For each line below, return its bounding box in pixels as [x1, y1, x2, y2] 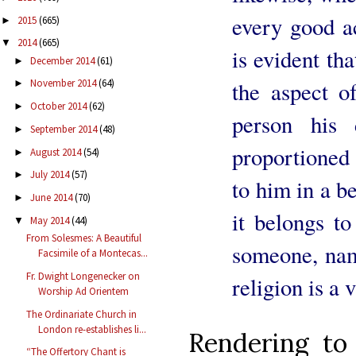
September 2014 [29, 122, 99, 136]
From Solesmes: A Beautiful [26, 231, 142, 246]
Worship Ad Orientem [38, 284, 130, 298]
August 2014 [29, 145, 83, 159]
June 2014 [29, 191, 75, 205]
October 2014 [29, 99, 89, 114]
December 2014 [29, 53, 97, 68]
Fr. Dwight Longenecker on [26, 269, 141, 283]
